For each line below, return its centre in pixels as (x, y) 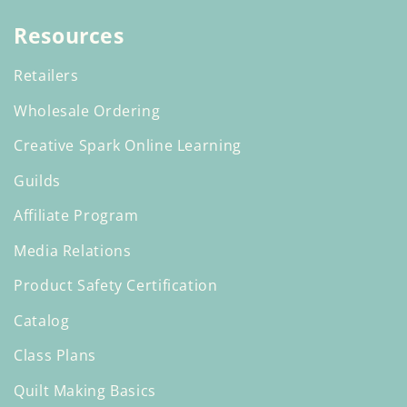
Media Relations (73, 250)
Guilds (37, 180)
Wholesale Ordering (87, 110)
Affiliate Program (76, 216)
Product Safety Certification (116, 286)
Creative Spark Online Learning (128, 146)
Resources (69, 36)
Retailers (46, 76)
